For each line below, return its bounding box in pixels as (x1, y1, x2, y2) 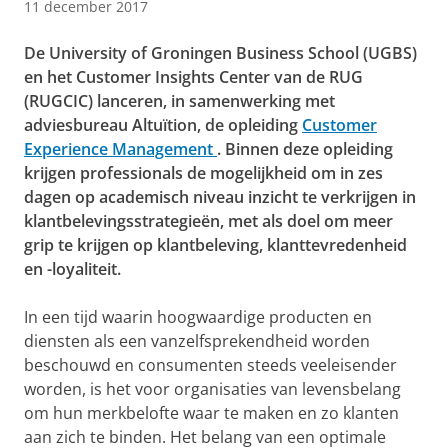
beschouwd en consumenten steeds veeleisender (24, 354, 397, 377)
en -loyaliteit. (24, 258, 121, 281)
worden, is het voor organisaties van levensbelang (24, 378, 401, 401)
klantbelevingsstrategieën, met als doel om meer (24, 210, 393, 233)
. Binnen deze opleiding (217, 138, 393, 161)
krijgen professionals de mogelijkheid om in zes (24, 162, 383, 185)
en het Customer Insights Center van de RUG (24, 66, 363, 89)
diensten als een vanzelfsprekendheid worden (24, 330, 370, 353)
